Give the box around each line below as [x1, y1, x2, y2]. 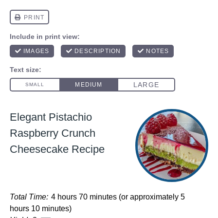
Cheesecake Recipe [10, 143, 105, 155]
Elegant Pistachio [10, 111, 92, 123]
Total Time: [10, 193, 48, 201]
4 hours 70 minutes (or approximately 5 [51, 193, 185, 201]
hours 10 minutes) [10, 204, 72, 213]
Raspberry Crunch [10, 127, 95, 139]
